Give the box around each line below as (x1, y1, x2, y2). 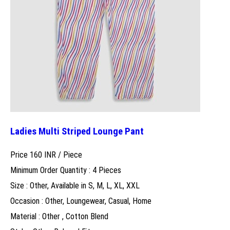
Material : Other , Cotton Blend (10, 211, 108, 221)
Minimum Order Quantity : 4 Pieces (10, 165, 121, 175)
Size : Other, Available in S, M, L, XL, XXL (10, 180, 140, 190)
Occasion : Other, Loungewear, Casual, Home (10, 196, 151, 206)
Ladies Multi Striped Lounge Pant (10, 125, 144, 137)
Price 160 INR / (10, 149, 63, 160)
